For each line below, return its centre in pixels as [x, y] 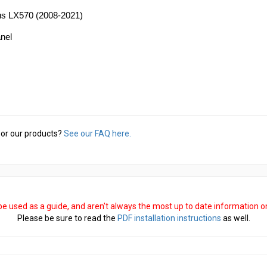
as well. [235, 218]
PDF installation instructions [169, 218]
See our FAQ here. [97, 133]
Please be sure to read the [67, 218]
